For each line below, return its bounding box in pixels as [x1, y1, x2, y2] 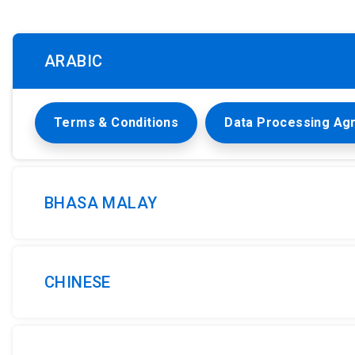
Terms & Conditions [54, 115, 179, 130]
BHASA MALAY [44, 193, 158, 212]
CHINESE [44, 273, 111, 292]
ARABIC [44, 52, 103, 71]
